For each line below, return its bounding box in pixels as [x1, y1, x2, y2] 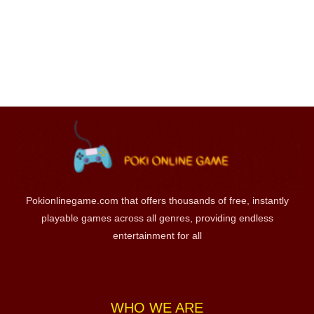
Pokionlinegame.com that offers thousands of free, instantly [25, 194, 289, 206]
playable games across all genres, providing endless [41, 212, 273, 224]
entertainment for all [112, 229, 202, 241]
